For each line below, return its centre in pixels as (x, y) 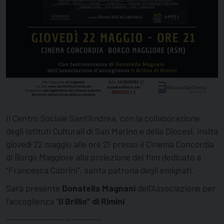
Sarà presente (34, 188)
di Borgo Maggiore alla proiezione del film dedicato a (103, 157)
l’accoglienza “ (32, 201)
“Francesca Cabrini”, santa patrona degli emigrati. (100, 170)
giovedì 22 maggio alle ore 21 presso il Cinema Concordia (110, 144)
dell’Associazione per (175, 188)
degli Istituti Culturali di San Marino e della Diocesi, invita (112, 131)
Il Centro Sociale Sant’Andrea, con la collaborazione (103, 118)
